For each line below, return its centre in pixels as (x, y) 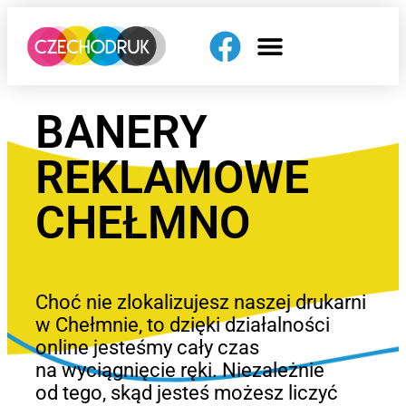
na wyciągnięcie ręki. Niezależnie (179, 370)
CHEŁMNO (142, 223)
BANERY (121, 133)
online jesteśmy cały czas (147, 347)
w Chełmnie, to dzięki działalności (182, 324)
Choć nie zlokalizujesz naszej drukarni (200, 302)
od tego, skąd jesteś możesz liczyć (186, 392)
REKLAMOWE (172, 178)
